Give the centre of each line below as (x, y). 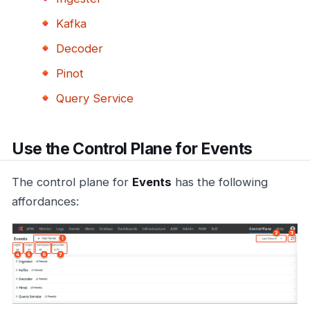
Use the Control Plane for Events (132, 148)
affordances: (45, 202)
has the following (220, 182)
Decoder (80, 48)
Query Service (95, 98)
